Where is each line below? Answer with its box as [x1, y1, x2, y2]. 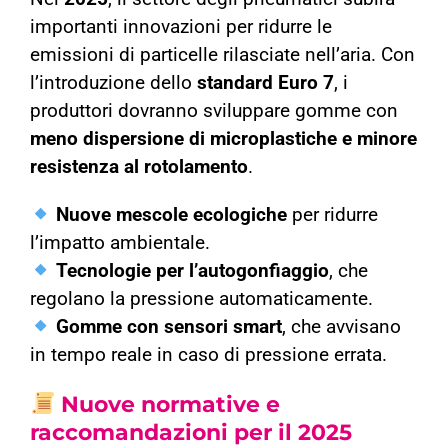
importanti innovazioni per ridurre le [29, 16, 332, 39]
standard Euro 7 [196, 72, 334, 95]
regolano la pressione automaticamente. [29, 288, 373, 311]
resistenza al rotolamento [29, 156, 248, 179]
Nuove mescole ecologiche [56, 204, 288, 227]
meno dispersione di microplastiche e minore [29, 128, 417, 151]
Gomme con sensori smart [56, 316, 283, 339]
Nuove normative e [55, 391, 281, 419]
